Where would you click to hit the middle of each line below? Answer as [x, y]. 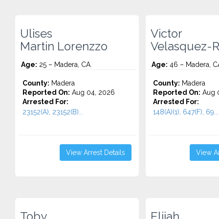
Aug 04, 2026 [92, 92]
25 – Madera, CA [64, 65]
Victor [166, 34]
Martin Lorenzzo [64, 46]
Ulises [36, 34]
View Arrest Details [95, 153]
